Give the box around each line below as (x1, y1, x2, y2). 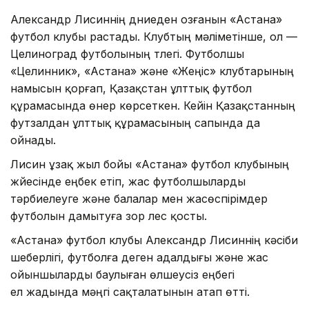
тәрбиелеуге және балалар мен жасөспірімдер (10, 191, 268, 206)
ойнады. (10, 132, 56, 147)
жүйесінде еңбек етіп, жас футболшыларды (10, 174, 246, 188)
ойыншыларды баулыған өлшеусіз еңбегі (10, 267, 235, 281)
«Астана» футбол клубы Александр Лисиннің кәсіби (10, 232, 298, 247)
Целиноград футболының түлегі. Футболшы (10, 46, 244, 61)
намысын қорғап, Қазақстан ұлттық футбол (10, 81, 252, 95)
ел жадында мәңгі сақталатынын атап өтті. (10, 284, 250, 299)
